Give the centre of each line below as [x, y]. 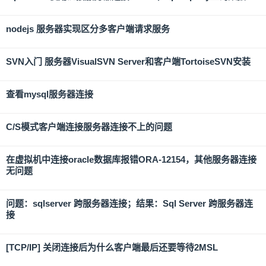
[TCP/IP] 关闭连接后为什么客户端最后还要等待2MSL [112, 247]
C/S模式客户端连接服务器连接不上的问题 [89, 127]
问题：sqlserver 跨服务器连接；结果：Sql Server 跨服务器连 [129, 203]
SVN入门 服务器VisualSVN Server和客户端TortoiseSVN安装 [128, 61]
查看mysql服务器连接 [50, 94]
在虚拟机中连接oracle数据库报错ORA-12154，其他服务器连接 [131, 159]
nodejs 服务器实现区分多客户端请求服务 [88, 29]
